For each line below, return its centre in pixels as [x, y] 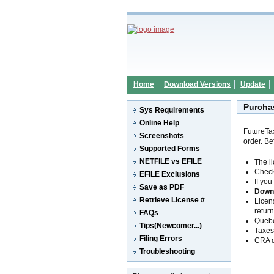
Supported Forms [170, 149]
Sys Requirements [172, 110]
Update [253, 84]
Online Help [160, 123]
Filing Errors [161, 239]
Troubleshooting [167, 251]
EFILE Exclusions [170, 174]
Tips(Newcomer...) [171, 226]
